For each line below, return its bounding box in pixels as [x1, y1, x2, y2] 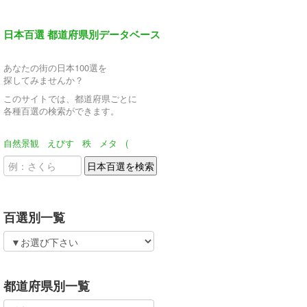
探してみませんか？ [3, 73, 84, 86]
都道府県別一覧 [3, 277, 90, 294]
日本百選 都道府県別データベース [3, 27, 160, 42]
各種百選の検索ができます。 [3, 104, 119, 117]
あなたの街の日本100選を [3, 61, 107, 74]
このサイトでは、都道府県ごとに [3, 92, 137, 105]
